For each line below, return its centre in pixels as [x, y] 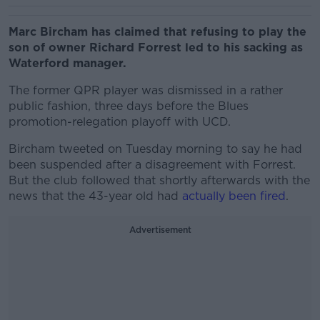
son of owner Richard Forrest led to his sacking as [156, 47]
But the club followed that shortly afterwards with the [159, 180]
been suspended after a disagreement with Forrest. [152, 165]
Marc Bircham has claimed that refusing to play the [157, 32]
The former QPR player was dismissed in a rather [146, 90]
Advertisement [160, 230]
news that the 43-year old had [95, 196]
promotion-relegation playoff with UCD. [120, 122]
